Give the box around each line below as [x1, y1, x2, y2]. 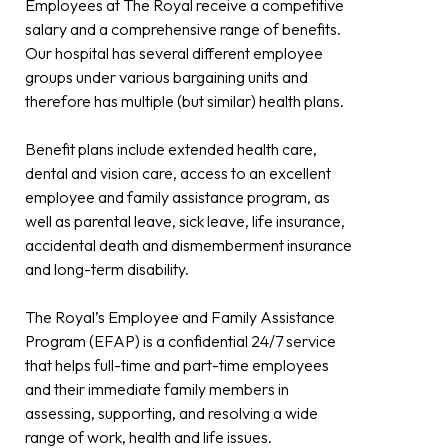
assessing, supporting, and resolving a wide [25, 403, 318, 424]
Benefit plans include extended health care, [25, 139, 317, 160]
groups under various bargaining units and [25, 67, 308, 88]
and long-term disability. [25, 259, 189, 280]
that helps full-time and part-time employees [25, 355, 329, 376]
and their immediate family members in [25, 379, 289, 400]
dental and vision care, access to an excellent [25, 163, 331, 184]
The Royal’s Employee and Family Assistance [25, 307, 335, 328]
